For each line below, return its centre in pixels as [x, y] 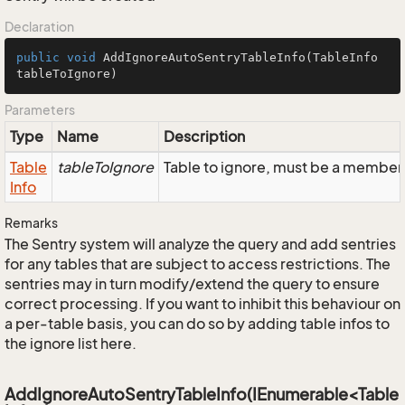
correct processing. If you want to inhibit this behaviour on [202, 304]
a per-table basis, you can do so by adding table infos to [197, 324]
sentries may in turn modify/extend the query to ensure [192, 284]
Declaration [39, 27]
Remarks [31, 223]
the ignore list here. [71, 344]
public [38, 57]
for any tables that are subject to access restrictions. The [198, 264]
